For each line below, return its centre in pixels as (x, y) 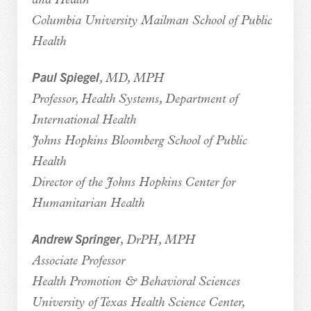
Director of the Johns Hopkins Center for (133, 183)
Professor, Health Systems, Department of (135, 99)
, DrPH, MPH (157, 240)
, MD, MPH (131, 78)
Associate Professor (78, 261)
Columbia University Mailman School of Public (152, 21)
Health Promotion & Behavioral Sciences (136, 282)
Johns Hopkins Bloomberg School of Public (139, 141)
